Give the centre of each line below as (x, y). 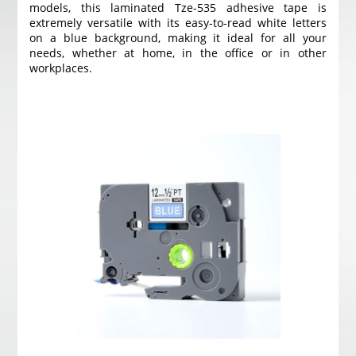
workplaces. (61, 68)
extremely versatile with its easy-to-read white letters (178, 23)
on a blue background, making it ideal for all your (178, 38)
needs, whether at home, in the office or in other (178, 53)
